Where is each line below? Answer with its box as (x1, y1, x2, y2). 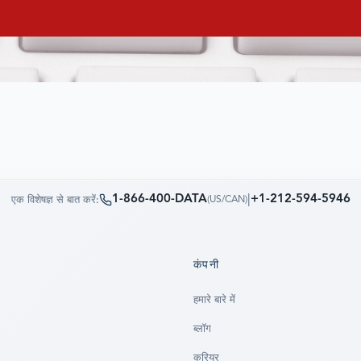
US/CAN (209, 195, 245, 205)
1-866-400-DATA (111, 193, 207, 206)
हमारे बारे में (193, 295, 235, 306)
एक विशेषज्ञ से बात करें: (10, 194, 99, 205)
